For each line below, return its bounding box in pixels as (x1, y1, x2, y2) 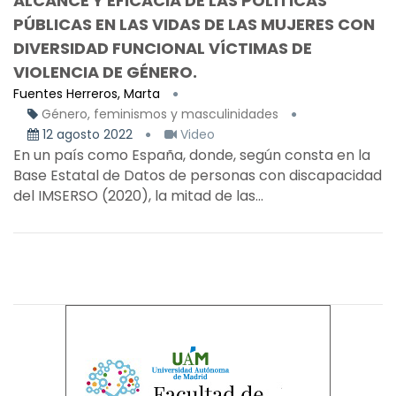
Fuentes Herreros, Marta (13, 85, 160, 103)
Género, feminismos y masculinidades (42, 105, 278, 123)
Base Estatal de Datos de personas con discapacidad (13, 165, 382, 186)
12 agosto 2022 (42, 126, 133, 143)
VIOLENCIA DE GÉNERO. (13, 61, 197, 83)
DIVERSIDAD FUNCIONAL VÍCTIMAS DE (13, 37, 312, 59)
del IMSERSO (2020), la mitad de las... (13, 186, 263, 206)
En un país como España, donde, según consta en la (13, 145, 370, 165)
